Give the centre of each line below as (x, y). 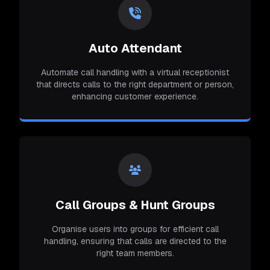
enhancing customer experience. (135, 96)
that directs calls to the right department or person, (135, 84)
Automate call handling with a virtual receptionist (135, 72)
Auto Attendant (135, 48)
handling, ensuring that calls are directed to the (135, 241)
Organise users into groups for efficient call (135, 229)
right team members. (135, 253)
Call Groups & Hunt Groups (135, 205)
